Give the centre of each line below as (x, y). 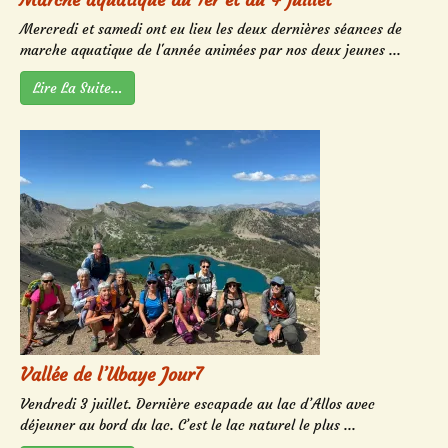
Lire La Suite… (77, 88)
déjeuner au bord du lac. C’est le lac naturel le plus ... (188, 425)
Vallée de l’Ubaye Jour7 (111, 375)
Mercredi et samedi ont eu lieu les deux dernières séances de (211, 29)
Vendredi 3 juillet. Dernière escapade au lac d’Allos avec (197, 404)
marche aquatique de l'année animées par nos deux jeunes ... (210, 50)
